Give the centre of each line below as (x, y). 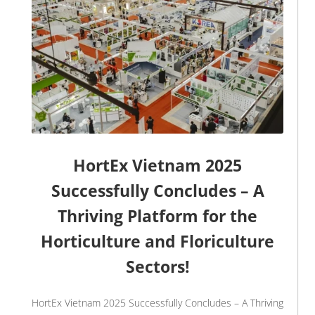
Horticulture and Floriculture (157, 242)
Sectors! (157, 267)
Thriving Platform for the (157, 216)
